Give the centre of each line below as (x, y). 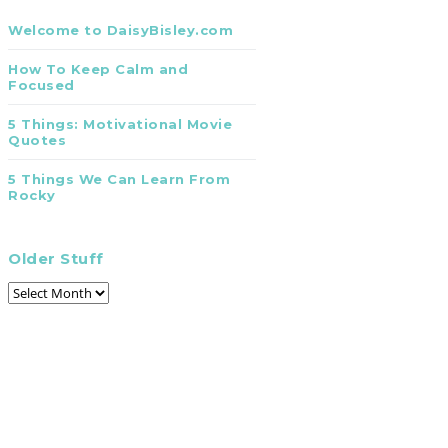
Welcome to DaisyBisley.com (120, 30)
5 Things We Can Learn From (119, 179)
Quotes (37, 140)
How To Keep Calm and (98, 69)
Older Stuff (56, 258)
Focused (41, 85)
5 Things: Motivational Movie (120, 124)
